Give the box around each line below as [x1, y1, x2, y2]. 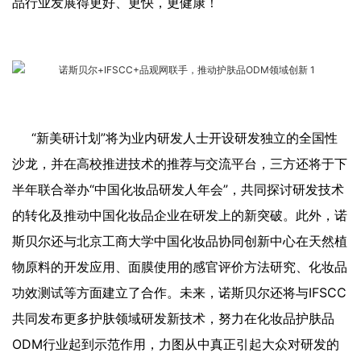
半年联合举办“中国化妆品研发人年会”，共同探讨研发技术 [12, 181, 344, 198]
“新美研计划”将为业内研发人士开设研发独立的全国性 [31, 130, 338, 147]
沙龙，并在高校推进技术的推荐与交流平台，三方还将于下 [12, 156, 347, 172]
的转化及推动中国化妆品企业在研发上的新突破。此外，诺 [12, 207, 347, 224]
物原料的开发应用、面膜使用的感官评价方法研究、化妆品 [12, 259, 347, 276]
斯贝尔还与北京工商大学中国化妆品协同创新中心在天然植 [12, 233, 347, 250]
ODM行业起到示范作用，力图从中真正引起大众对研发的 [12, 336, 339, 353]
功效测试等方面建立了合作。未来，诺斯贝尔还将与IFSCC [12, 284, 346, 301]
